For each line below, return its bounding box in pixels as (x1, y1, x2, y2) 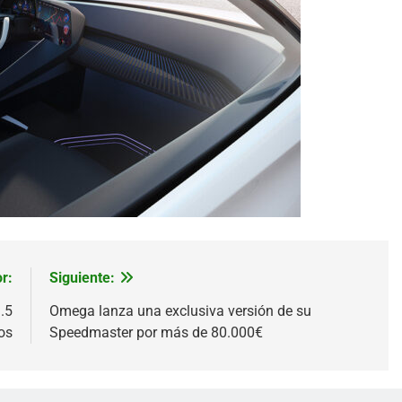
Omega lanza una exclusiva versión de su (48, 301, 311, 319)
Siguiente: (48, 268, 115, 286)
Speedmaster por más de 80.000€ (48, 323, 263, 341)
